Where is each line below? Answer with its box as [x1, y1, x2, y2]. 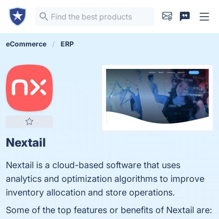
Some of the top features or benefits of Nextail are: [6, 205, 212, 215]
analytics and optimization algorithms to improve [6, 174, 204, 184]
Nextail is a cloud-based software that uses [6, 160, 180, 170]
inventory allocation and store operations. [6, 187, 175, 197]
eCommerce [6, 40, 46, 48]
